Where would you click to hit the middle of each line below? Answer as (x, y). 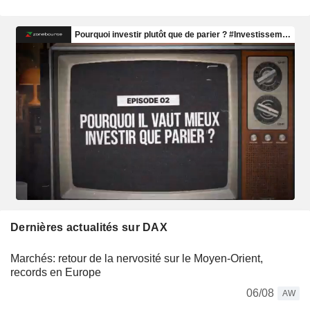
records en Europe (56, 272)
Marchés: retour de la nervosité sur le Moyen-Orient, (137, 258)
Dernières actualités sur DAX (89, 227)
